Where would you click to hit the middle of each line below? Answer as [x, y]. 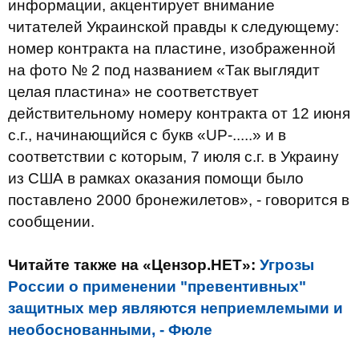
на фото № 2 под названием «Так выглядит [164, 70]
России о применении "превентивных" [157, 286]
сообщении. [51, 222]
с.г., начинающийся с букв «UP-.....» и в [147, 135]
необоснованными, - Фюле [110, 330]
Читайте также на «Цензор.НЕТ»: [134, 265]
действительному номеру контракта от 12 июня [179, 113]
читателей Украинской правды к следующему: [173, 27]
